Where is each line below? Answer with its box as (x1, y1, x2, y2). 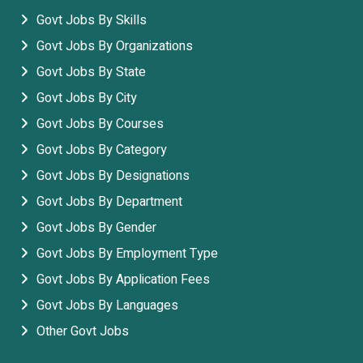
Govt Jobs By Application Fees (36, 270, 210, 290)
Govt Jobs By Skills (36, 11, 147, 31)
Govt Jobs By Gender (36, 218, 156, 238)
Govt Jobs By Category (36, 140, 167, 160)
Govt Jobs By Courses (36, 114, 164, 135)
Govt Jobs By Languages (36, 296, 178, 316)
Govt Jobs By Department (36, 192, 182, 212)
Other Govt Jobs (36, 322, 129, 342)
